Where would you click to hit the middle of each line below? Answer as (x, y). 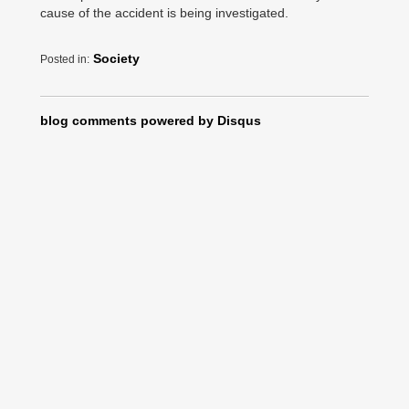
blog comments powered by (129, 121)
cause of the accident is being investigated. (164, 13)
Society (116, 58)
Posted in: (65, 59)
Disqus (239, 121)
